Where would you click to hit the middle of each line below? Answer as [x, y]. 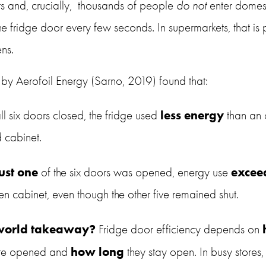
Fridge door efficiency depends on [179, 229]
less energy [192, 115]
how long [98, 251]
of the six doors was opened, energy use [135, 172]
